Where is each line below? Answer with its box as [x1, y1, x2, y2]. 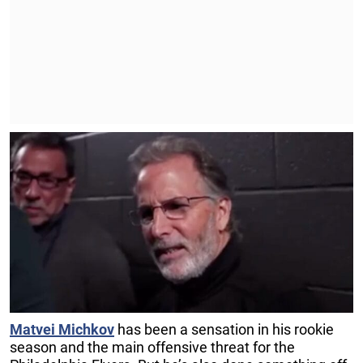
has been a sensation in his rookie [114, 321, 334, 339]
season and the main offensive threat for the [10, 339, 295, 357]
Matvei [10, 321, 55, 339]
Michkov [58, 321, 114, 339]
